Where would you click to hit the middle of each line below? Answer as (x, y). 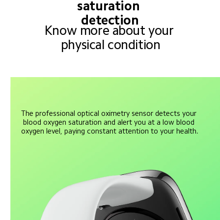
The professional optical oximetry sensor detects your (110, 113)
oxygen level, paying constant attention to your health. (110, 131)
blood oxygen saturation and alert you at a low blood (110, 122)
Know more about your (110, 30)
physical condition (110, 44)
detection (110, 20)
